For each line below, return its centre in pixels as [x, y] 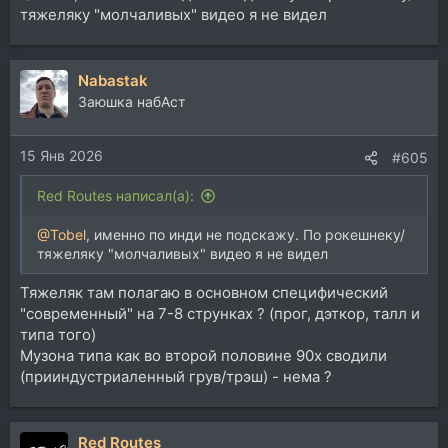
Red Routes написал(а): [115, 195]
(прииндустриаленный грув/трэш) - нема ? [176, 376]
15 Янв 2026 [61, 155]
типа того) [58, 334]
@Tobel [61, 234]
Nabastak [113, 80]
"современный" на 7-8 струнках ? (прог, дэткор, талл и [220, 313]
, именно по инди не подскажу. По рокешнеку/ [245, 234]
